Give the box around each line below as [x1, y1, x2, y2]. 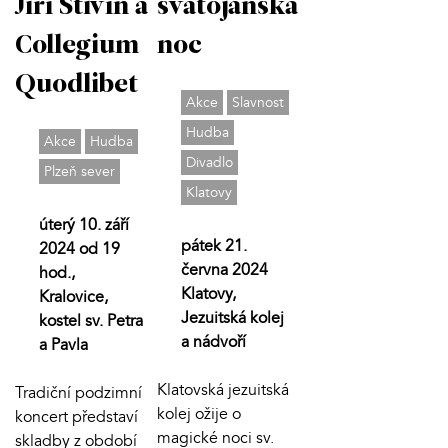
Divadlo [185, 152, 233, 172]
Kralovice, [39, 285, 108, 308]
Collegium [15, 32, 139, 60]
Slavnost [231, 92, 284, 112]
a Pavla [39, 333, 88, 356]
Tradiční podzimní [15, 381, 142, 404]
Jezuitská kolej [180, 306, 284, 329]
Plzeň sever [44, 161, 115, 181]
